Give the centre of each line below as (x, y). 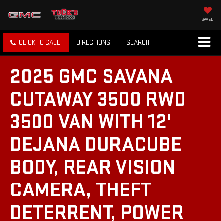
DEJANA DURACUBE (96, 145)
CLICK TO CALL (39, 43)
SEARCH (138, 43)
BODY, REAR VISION (92, 168)
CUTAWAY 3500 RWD (98, 100)
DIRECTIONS (93, 43)
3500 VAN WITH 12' (90, 122)
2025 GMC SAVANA (91, 77)
